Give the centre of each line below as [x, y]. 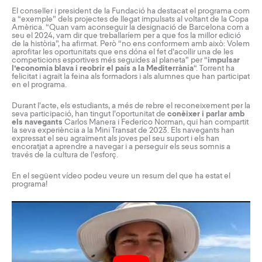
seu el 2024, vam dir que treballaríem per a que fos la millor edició [126, 36]
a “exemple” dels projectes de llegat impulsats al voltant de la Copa [130, 20]
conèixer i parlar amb [206, 114]
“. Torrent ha [214, 69]
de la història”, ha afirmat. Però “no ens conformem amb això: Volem [131, 44]
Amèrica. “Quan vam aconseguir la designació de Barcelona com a [130, 28]
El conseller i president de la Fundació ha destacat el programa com [131, 11]
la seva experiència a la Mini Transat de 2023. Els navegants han [123, 130]
